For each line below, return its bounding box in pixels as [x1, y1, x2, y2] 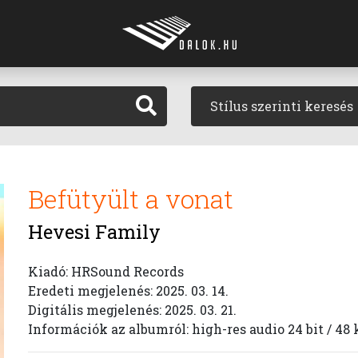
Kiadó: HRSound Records [28, 263, 184, 280]
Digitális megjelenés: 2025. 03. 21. [28, 301, 237, 318]
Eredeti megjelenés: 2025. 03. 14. [28, 282, 229, 299]
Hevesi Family [28, 219, 161, 245]
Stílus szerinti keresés [210, 97, 353, 114]
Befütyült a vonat [28, 181, 233, 216]
